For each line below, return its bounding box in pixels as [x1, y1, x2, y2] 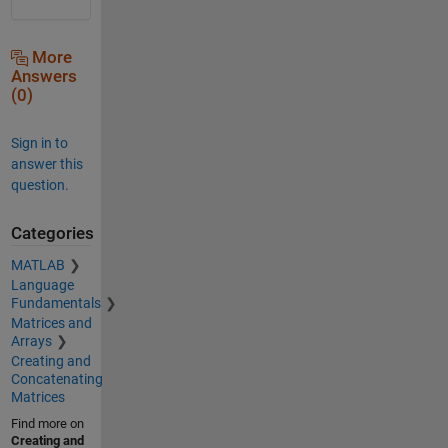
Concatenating [10, 371, 103, 388]
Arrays [10, 333, 52, 350]
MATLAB [10, 257, 65, 274]
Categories [10, 223, 94, 243]
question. [10, 176, 69, 193]
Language [10, 277, 74, 294]
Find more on [10, 416, 84, 432]
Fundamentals [10, 295, 101, 312]
